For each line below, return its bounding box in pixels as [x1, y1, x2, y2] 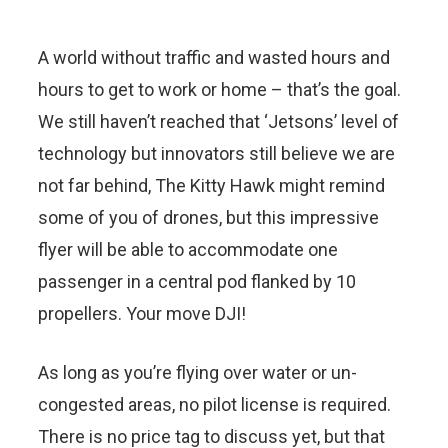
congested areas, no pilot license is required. [38, 393, 391, 415]
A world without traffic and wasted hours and [38, 46, 390, 68]
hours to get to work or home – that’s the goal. [38, 78, 401, 100]
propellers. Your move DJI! [38, 302, 246, 324]
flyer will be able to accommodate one [38, 238, 338, 260]
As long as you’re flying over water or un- [38, 361, 357, 383]
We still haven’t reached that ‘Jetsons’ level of [38, 110, 399, 132]
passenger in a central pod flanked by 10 [38, 270, 356, 292]
